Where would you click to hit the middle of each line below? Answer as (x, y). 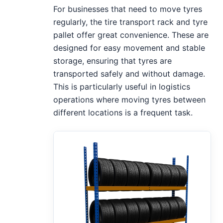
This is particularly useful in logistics (122, 86)
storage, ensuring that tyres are (113, 60)
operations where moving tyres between (130, 99)
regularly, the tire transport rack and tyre (131, 22)
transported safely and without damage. (129, 73)
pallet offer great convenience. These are (131, 35)
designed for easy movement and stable (129, 48)
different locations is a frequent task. (123, 112)
